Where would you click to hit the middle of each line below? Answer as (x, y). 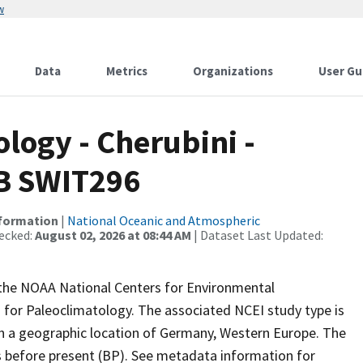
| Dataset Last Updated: (257, 235)
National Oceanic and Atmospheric (164, 220)
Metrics (127, 71)
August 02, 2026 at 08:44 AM (113, 235)
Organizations (233, 71)
